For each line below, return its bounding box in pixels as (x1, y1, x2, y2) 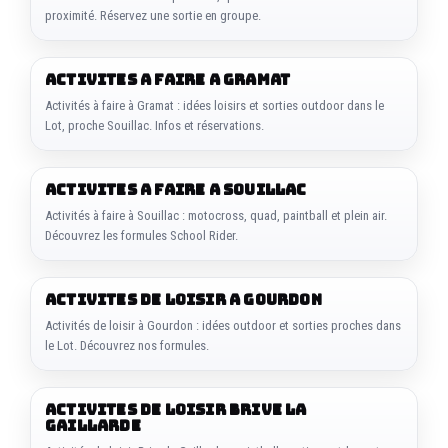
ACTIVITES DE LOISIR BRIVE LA (45, 399, 307, 420)
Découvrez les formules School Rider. (45, 227, 238, 243)
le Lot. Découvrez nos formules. (45, 337, 209, 353)
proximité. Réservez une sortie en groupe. (45, 7, 261, 23)
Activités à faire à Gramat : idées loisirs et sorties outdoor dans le (45, 97, 384, 113)
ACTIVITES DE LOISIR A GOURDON (45, 289, 322, 310)
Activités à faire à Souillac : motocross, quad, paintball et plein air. (45, 207, 387, 223)
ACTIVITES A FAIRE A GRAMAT (45, 69, 291, 90)
